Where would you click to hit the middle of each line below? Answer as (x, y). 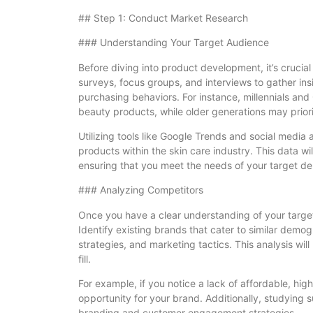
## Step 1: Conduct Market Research (163, 17)
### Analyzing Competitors (141, 190)
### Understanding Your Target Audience (174, 43)
